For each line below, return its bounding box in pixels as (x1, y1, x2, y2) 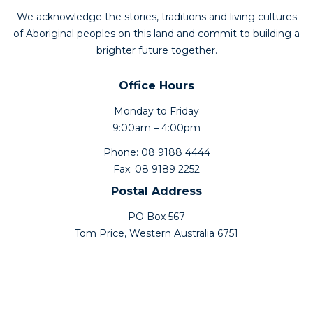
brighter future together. (96, 43, 217, 57)
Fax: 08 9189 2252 (113, 162, 200, 175)
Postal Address (111, 184, 202, 198)
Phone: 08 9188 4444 (103, 145, 210, 159)
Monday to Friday (114, 104, 199, 117)
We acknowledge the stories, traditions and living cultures (16, 10, 297, 23)
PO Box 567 (128, 210, 185, 223)
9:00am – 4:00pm (112, 121, 201, 134)
